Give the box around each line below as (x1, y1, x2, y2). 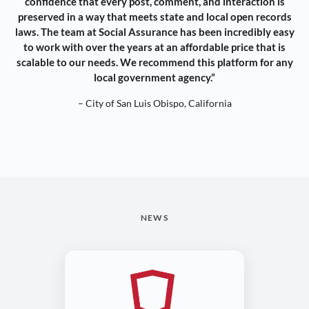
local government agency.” (94, 71, 215, 84)
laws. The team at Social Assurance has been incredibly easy (14, 26, 295, 39)
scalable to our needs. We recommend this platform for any (16, 56, 293, 69)
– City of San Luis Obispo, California (77, 97, 232, 110)
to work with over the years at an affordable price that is (23, 41, 286, 54)
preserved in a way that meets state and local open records (17, 10, 292, 23)
